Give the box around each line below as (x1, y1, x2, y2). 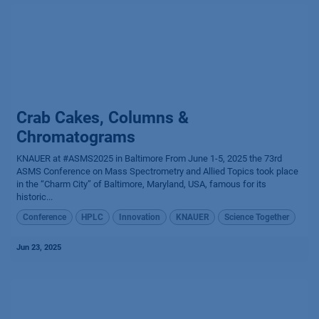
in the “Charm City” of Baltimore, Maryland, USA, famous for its (16, 179, 266, 189)
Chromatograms (16, 127, 135, 147)
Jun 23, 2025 (16, 243, 61, 253)
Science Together (224, 212, 290, 223)
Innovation (118, 212, 160, 223)
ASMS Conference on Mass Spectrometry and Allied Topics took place (16, 166, 298, 177)
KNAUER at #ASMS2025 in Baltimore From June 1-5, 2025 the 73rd (16, 153, 282, 164)
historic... (16, 192, 53, 202)
